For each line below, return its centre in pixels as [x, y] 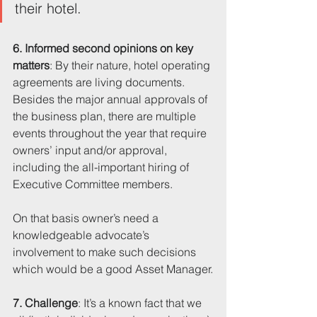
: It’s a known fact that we [141, 303]
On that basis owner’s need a [87, 218]
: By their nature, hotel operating [131, 65]
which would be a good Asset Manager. [113, 269]
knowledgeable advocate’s [82, 235]
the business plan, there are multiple [106, 116]
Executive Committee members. [94, 184]
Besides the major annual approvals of [111, 99]
